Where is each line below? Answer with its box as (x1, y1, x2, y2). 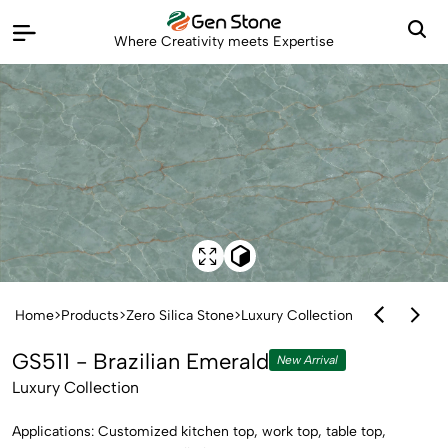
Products (61, 306, 119, 324)
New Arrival (277, 353, 338, 367)
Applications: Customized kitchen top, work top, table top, (12, 423, 386, 440)
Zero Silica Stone (126, 306, 234, 324)
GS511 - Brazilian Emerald (12, 348, 269, 375)
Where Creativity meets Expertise (114, 33, 334, 50)
